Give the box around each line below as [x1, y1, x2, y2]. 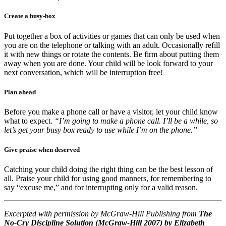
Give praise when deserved [4, 146, 80, 154]
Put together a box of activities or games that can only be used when [4, 31, 220, 40]
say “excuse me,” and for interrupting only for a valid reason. [4, 183, 198, 192]
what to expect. [4, 116, 54, 125]
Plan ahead [4, 88, 36, 96]
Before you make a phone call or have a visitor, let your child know [4, 107, 218, 116]
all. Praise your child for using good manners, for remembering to [4, 174, 211, 183]
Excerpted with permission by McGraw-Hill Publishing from [4, 209, 199, 218]
